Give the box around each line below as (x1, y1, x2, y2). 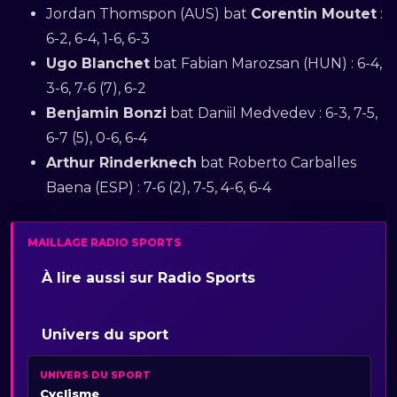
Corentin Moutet (251, 4, 377, 22)
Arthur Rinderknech (46, 153, 197, 171)
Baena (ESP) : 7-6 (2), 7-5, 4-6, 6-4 (46, 178, 271, 196)
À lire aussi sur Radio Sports (42, 269, 255, 286)
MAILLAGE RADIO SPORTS (27, 235, 182, 249)
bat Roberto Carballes (197, 153, 356, 171)
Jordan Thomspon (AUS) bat (46, 4, 251, 22)
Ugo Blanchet (46, 54, 150, 72)
